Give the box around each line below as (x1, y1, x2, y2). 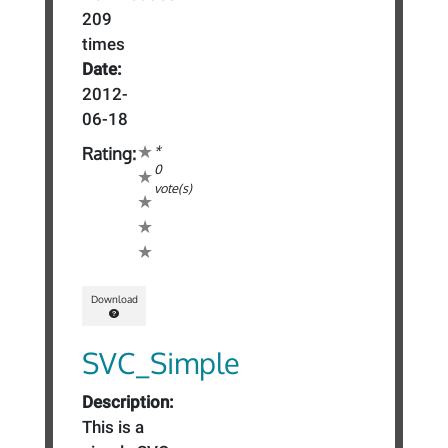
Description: (82, 391, 175, 412)
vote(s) (154, 180, 193, 197)
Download (90, 292, 138, 305)
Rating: (82, 143, 137, 165)
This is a (82, 416, 145, 437)
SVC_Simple (82, 343, 241, 381)
